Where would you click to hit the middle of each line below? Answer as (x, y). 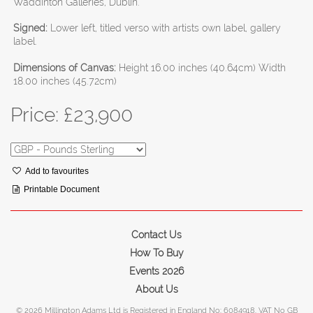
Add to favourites (57, 171)
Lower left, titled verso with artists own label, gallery (165, 28)
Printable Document (61, 189)
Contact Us (157, 234)
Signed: (31, 28)
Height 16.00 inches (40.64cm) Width (201, 67)
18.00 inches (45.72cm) (65, 81)
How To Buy (156, 253)
